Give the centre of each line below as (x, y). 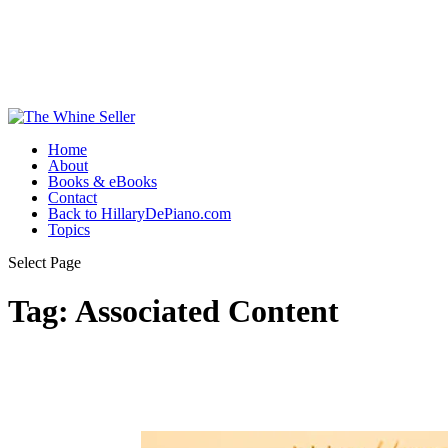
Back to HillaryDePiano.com (139, 213)
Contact (72, 197)
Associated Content (207, 310)
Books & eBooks (102, 181)
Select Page (44, 262)
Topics (69, 229)
